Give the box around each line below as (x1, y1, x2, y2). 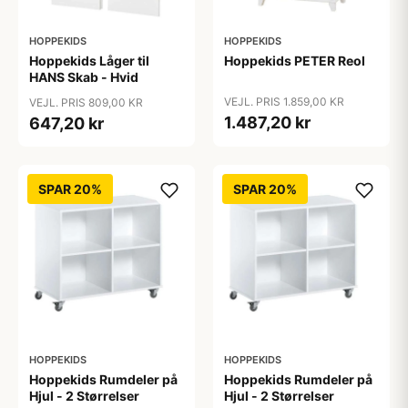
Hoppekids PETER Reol (224, 53, 365, 68)
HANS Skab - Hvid (29, 69, 138, 85)
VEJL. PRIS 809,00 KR (29, 96, 143, 109)
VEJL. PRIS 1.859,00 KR (224, 95, 344, 108)
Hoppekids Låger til (29, 53, 149, 68)
